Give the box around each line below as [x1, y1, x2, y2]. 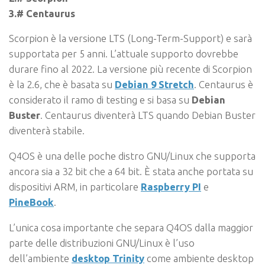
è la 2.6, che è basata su [9, 79, 115, 91]
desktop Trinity [72, 252, 144, 264]
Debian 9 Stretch [115, 79, 194, 91]
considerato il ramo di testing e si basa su [9, 94, 192, 106]
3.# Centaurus [9, 7, 75, 19]
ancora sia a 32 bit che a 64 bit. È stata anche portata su [9, 166, 253, 177]
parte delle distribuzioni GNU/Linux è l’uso [9, 237, 195, 248]
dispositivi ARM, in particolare [9, 181, 141, 193]
